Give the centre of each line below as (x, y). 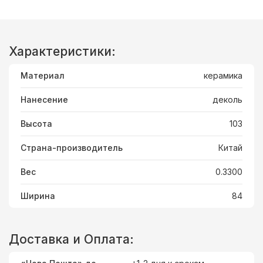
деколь (227, 100)
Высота (36, 124)
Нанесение (44, 100)
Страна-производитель (72, 148)
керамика (223, 75)
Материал (43, 75)
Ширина (38, 196)
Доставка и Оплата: (71, 239)
